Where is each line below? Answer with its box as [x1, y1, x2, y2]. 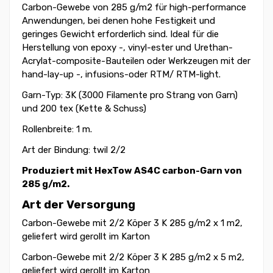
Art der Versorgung [22, 197, 135, 212]
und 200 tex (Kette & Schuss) [22, 103, 146, 115]
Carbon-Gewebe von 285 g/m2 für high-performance [22, 2, 246, 13]
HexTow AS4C [94, 165, 160, 177]
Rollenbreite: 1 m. [22, 124, 92, 135]
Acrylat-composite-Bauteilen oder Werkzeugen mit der [22, 55, 250, 67]
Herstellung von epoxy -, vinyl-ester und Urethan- [22, 42, 233, 54]
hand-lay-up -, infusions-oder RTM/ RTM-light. [22, 69, 221, 80]
